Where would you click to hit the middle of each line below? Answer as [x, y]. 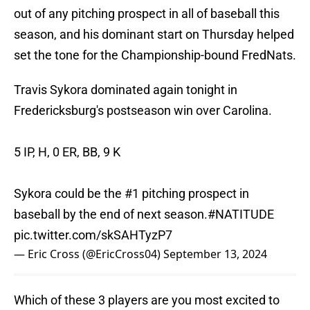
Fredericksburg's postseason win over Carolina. [143, 111]
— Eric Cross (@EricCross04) [89, 254]
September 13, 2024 [215, 254]
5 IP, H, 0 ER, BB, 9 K [67, 152]
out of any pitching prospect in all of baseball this [147, 14]
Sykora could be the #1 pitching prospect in [131, 194]
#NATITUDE [241, 215]
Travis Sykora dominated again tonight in [126, 90]
